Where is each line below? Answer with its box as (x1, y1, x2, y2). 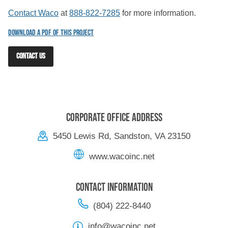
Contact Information (75, 181, 153, 195)
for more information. (120, 9, 196, 18)
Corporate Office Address (66, 111, 162, 125)
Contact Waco (8, 9, 59, 18)
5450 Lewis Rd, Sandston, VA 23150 (53, 131, 190, 141)
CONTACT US (16, 51, 45, 62)
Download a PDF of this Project (8, 28, 94, 38)
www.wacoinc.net (89, 152, 155, 162)
